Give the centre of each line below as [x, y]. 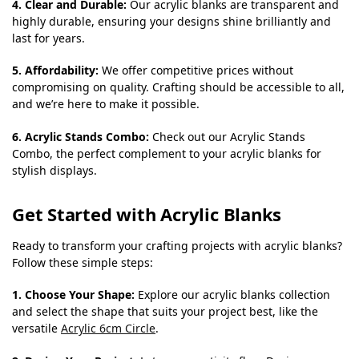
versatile [36, 329]
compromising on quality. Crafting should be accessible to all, [178, 87]
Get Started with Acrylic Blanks [147, 214]
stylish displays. [54, 170]
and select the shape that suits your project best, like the [165, 312]
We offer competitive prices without [196, 71]
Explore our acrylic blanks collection [232, 295]
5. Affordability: [55, 71]
